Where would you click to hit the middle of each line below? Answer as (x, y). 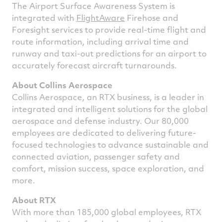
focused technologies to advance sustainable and (110, 144)
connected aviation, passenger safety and (96, 156)
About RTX (34, 200)
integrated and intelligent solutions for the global (110, 109)
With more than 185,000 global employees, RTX (107, 212)
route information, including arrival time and (100, 41)
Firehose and (152, 18)
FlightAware (101, 18)
